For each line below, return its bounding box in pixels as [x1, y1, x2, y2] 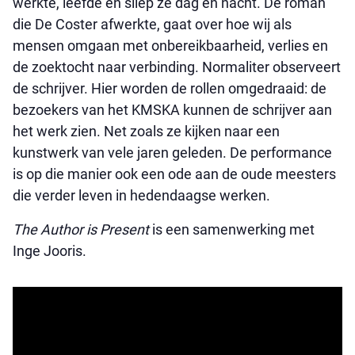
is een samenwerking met [152, 221, 315, 238]
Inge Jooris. [13, 242, 86, 259]
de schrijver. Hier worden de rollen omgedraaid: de [13, 80, 326, 97]
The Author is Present [13, 221, 152, 238]
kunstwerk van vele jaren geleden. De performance [13, 144, 332, 161]
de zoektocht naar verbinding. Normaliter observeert [13, 59, 341, 75]
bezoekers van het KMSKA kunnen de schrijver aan [13, 101, 332, 118]
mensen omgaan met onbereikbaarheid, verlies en [13, 37, 328, 54]
